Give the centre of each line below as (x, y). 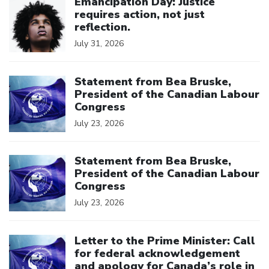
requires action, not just (140, 14)
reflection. (102, 27)
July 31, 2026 (99, 44)
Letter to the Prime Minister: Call (165, 240)
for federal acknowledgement (157, 253)
